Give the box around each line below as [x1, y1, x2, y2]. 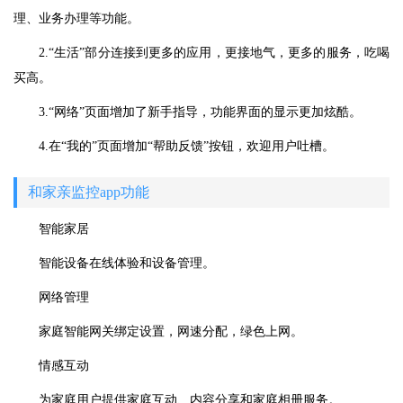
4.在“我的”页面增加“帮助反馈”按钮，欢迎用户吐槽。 [39, 139, 335, 154]
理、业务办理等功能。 [13, 12, 139, 26]
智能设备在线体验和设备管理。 [39, 256, 215, 271]
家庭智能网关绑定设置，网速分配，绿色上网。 [39, 325, 303, 339]
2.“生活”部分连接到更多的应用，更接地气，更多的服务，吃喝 [39, 46, 390, 60]
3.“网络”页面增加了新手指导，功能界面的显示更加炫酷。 [39, 105, 362, 120]
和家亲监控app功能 [28, 184, 149, 201]
